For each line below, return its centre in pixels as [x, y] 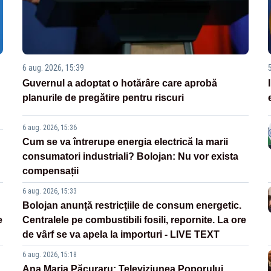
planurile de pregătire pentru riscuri [103, 97]
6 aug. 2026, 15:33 [50, 191]
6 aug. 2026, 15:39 [54, 67]
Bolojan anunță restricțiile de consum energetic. [132, 205]
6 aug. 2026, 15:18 [50, 254]
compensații [51, 171]
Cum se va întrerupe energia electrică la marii [126, 142]
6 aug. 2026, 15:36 [50, 127]
